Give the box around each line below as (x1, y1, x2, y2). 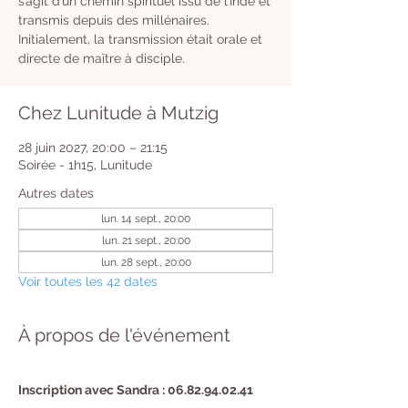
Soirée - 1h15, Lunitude (18, 158, 152, 172)
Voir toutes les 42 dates (18, 274, 158, 289)
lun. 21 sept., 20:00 (101, 234, 190, 247)
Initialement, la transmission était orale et (18, 32, 262, 46)
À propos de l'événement (18, 324, 230, 346)
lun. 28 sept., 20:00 (100, 256, 191, 269)
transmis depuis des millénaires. (18, 13, 209, 27)
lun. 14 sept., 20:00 (101, 212, 190, 225)
